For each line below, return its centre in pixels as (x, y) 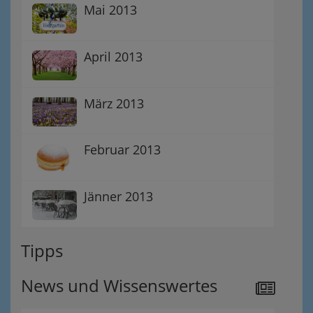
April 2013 (113, 57)
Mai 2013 (110, 10)
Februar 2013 (122, 150)
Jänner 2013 (118, 196)
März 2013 (114, 103)
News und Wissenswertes (119, 285)
